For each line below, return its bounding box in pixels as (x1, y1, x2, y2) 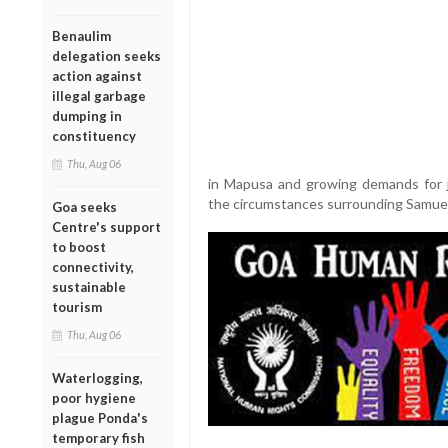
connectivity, (52, 258, 134, 275)
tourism (52, 298, 102, 315)
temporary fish (52, 429, 145, 446)
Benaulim (52, 27, 111, 44)
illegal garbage (52, 87, 146, 104)
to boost (52, 238, 106, 255)
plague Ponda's (52, 409, 148, 426)
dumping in (52, 107, 122, 124)
